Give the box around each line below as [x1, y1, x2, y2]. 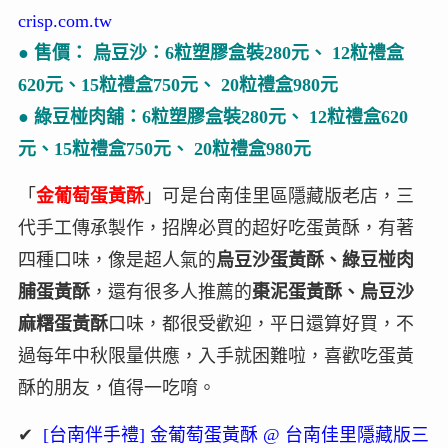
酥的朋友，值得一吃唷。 [17, 377, 216, 398]
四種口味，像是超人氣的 [17, 249, 216, 270]
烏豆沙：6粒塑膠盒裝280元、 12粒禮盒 [87, 42, 404, 63]
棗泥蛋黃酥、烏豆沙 [251, 281, 414, 302]
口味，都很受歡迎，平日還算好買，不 [107, 313, 414, 334]
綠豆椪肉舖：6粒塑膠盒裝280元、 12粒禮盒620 [33, 106, 408, 127]
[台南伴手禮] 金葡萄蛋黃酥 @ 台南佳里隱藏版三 [42, 424, 429, 445]
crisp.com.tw [17, 10, 112, 31]
